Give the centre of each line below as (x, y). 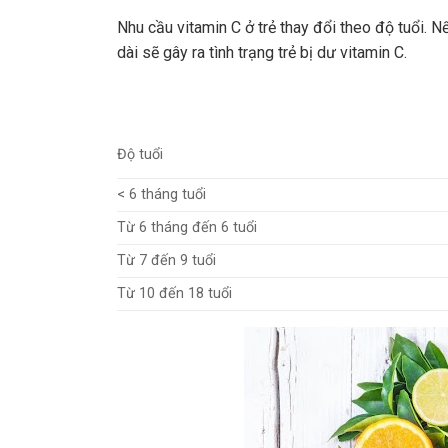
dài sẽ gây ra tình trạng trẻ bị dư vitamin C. (266, 53)
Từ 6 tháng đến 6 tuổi (189, 227)
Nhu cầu (145, 28)
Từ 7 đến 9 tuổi (168, 260)
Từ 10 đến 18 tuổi (176, 293)
